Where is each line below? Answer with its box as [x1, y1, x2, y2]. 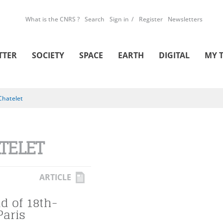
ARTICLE [39, 172, 71, 183]
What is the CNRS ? [25, 15, 80, 23]
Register [139, 15, 163, 23]
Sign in [110, 15, 129, 23]
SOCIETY [32, 50, 64, 61]
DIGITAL [159, 50, 190, 61]
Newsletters [168, 15, 203, 23]
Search [85, 15, 105, 23]
